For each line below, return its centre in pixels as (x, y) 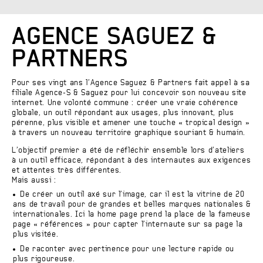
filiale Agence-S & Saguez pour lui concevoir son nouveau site (129, 93)
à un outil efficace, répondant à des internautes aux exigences (131, 161)
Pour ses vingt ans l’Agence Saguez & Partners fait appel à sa (131, 83)
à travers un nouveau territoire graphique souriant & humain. (129, 133)
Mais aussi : (34, 181)
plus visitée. (36, 234)
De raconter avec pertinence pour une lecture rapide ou (127, 249)
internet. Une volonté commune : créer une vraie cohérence (125, 103)
